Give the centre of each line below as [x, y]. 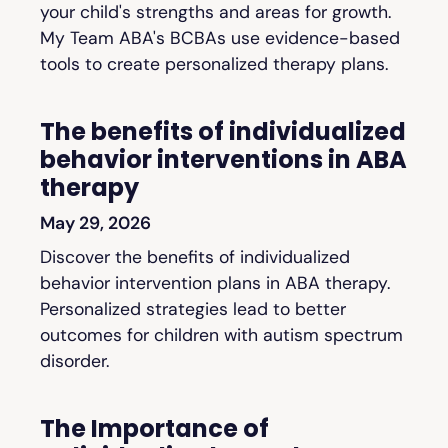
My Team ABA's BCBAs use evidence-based [220, 38]
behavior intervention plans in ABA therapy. [215, 283]
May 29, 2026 [95, 223]
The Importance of [154, 429]
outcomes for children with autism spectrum [221, 335]
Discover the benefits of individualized [195, 257]
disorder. [74, 361]
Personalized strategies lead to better [193, 309]
